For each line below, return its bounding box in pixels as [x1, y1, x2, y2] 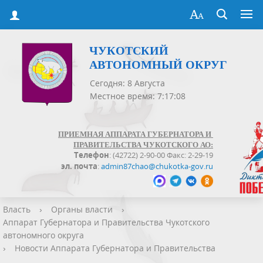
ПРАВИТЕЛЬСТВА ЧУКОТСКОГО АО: [73, 140, 213, 149]
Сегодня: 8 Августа [90, 77, 165, 89]
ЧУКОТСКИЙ [89, 44, 168, 58]
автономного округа [3, 230, 84, 241]
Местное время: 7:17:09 [90, 90, 186, 102]
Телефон [74, 150, 109, 161]
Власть [3, 204, 31, 215]
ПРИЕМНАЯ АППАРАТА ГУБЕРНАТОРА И [58, 130, 213, 139]
